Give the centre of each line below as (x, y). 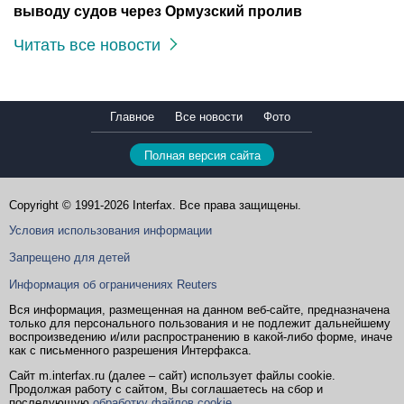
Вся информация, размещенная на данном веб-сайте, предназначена (199, 310)
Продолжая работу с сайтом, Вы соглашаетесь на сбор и (166, 389)
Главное (132, 117)
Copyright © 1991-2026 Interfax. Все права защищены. (155, 205)
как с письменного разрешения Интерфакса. (130, 350)
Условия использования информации (110, 230)
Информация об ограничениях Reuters (113, 285)
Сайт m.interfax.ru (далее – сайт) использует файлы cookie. (172, 376)
